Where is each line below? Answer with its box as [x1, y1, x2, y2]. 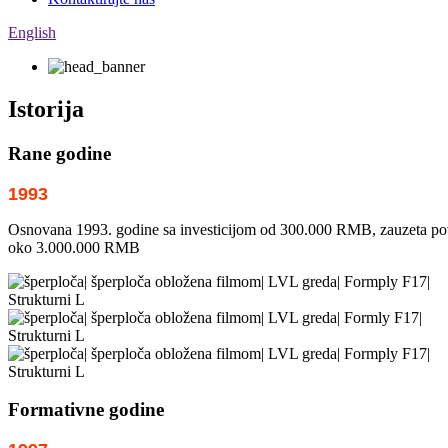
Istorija [8, 95, 84, 122]
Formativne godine [8, 399, 164, 421]
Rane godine [8, 142, 111, 164]
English [8, 24, 56, 41]
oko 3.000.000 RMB [8, 238, 140, 256]
